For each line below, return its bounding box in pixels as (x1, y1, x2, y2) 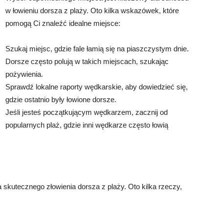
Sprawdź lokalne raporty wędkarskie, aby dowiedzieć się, (5, 82, 188, 91)
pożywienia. (5, 69, 43, 78)
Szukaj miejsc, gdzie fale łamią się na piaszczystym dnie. (5, 44, 189, 53)
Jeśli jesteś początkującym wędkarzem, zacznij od (5, 108, 168, 116)
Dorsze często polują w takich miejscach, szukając (5, 57, 169, 66)
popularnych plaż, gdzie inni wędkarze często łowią (5, 120, 168, 129)
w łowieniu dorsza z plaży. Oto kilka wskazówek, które (5, 6, 179, 15)
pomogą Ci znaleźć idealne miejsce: (5, 19, 120, 27)
